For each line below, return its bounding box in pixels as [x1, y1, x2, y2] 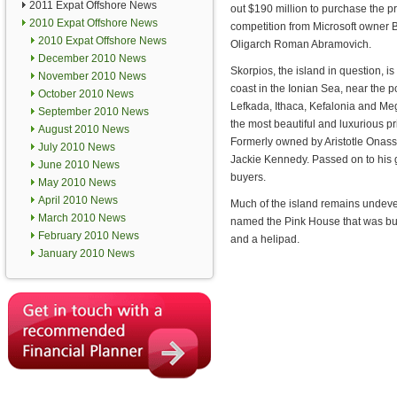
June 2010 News [38, 159, 120, 171]
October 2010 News [38, 88, 134, 100]
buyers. [230, 171, 266, 183]
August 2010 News [38, 123, 129, 136]
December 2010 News [38, 52, 146, 65]
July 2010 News [38, 141, 115, 153]
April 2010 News [38, 194, 118, 206]
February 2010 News [38, 230, 139, 242]
